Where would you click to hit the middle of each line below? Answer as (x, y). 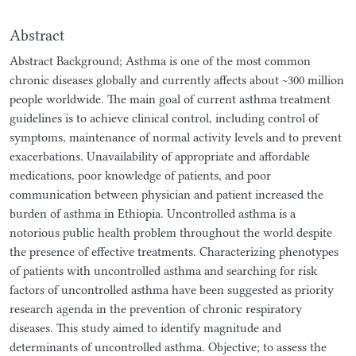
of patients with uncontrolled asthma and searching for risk (163, 271)
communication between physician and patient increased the (166, 194)
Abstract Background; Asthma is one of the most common (160, 61)
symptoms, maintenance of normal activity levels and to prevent (176, 137)
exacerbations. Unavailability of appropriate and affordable (160, 156)
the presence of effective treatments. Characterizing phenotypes (174, 252)
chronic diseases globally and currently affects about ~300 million (177, 80)
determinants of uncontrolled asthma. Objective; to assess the (168, 347)
